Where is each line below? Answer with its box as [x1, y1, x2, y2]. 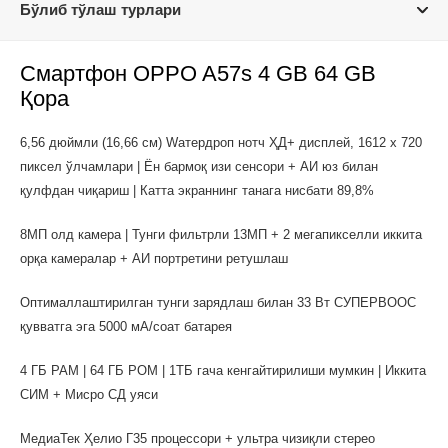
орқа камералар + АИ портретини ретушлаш [20, 251, 288, 266]
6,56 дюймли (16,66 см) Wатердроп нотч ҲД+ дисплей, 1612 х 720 [20, 135, 422, 150]
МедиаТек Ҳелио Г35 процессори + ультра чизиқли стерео [20, 431, 375, 446]
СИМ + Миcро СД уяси [20, 387, 158, 402]
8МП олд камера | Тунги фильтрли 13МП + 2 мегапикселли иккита [20, 227, 422, 242]
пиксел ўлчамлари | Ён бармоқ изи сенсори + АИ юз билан [20, 159, 378, 174]
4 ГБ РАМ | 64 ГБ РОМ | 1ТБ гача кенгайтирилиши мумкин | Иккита [20, 363, 426, 378]
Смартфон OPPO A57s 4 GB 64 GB [20, 61, 376, 86]
